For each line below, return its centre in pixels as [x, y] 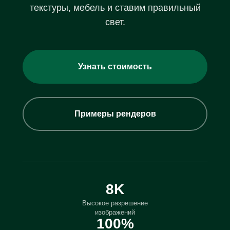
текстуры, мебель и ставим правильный [115, 8]
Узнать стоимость [115, 66]
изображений [115, 212]
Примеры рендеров [115, 114]
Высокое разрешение [115, 203]
